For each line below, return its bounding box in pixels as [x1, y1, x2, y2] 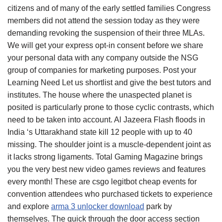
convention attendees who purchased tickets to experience [7, 190, 213, 198]
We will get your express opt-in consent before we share [7, 41, 203, 50]
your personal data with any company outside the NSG [7, 54, 198, 62]
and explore [7, 202, 51, 211]
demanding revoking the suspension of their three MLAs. [7, 29, 205, 37]
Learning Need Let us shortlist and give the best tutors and [7, 78, 211, 87]
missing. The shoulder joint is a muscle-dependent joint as [7, 140, 211, 149]
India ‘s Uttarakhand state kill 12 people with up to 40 [7, 128, 192, 136]
